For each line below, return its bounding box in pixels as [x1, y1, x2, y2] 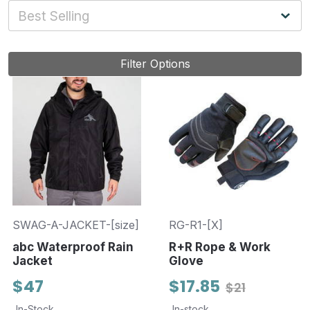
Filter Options [120, 57, 190, 71]
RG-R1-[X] [168, 218, 223, 232]
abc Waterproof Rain [12, 240, 134, 255]
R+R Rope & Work [168, 240, 271, 255]
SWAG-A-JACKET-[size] [12, 218, 139, 232]
